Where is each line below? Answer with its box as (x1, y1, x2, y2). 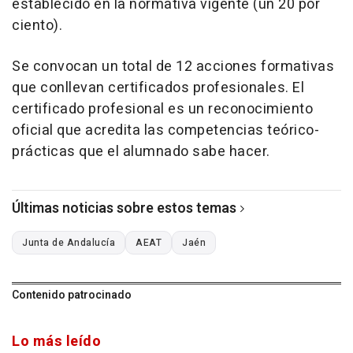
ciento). (12, 14, 62, 36)
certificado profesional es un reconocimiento (12, 98, 313, 120)
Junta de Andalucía (22, 235, 115, 250)
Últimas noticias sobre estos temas (12, 197, 236, 219)
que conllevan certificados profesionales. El (12, 76, 304, 98)
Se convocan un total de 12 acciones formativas (12, 55, 334, 77)
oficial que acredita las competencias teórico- (12, 119, 319, 141)
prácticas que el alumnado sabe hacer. (12, 140, 270, 162)
